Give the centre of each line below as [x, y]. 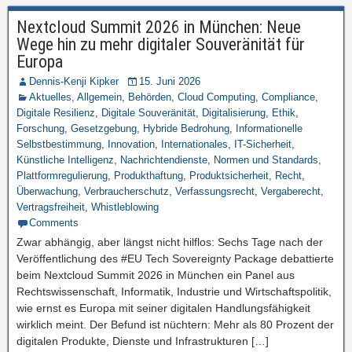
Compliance [288, 97]
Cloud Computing [216, 97]
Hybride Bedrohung [186, 128]
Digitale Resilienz [56, 113]
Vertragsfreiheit [51, 207]
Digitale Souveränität [148, 113]
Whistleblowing [125, 207]
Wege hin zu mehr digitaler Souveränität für [161, 44]
